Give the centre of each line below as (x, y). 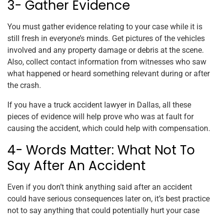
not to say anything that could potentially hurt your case (103, 211)
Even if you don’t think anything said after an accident (100, 187)
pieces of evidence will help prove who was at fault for (100, 117)
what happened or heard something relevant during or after (109, 74)
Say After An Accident (77, 166)
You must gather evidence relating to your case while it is (105, 27)
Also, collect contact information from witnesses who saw (107, 62)
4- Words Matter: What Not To (101, 150)
